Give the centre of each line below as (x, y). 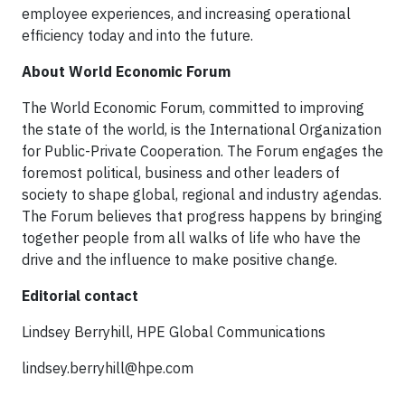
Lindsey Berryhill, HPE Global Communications (174, 332)
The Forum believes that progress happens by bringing (202, 216)
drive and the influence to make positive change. (179, 259)
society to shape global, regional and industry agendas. (202, 194)
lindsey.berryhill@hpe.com (108, 368)
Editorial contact (80, 296)
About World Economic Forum (126, 71)
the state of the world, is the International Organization (202, 129)
